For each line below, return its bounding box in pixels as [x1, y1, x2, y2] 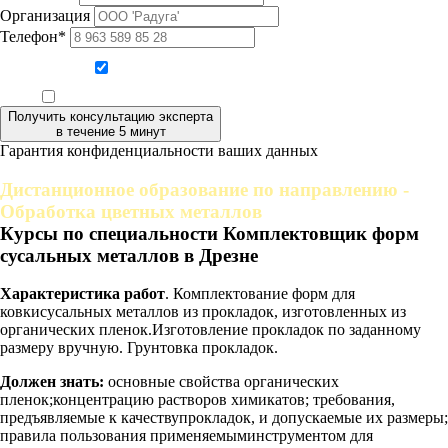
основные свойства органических [104, 373, 339, 391]
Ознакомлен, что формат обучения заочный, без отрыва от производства [60, 92, 411, 105]
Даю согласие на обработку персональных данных [114, 63, 357, 76]
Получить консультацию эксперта [8, 108, 213, 124]
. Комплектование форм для [165, 285, 355, 303]
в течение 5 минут [55, 123, 166, 139]
